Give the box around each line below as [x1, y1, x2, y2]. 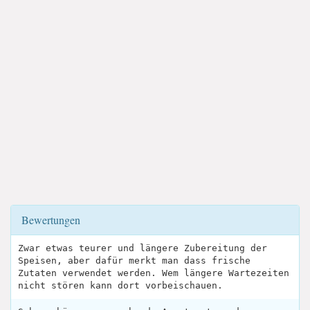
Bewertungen [21, 212, 80, 227]
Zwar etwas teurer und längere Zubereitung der [18, 242, 267, 253]
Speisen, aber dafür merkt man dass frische [18, 255, 250, 266]
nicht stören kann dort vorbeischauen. [18, 280, 223, 291]
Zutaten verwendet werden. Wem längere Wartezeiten [18, 267, 289, 278]
